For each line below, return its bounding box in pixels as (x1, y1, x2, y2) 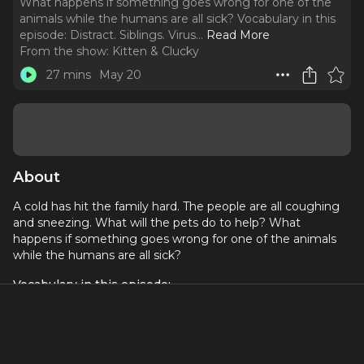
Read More (206, 28, 270, 42)
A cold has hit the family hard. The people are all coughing (13, 199, 340, 214)
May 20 (99, 67, 141, 82)
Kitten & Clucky (112, 44, 199, 58)
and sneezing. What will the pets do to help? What (13, 215, 301, 230)
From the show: (19, 44, 109, 58)
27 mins (45, 67, 91, 82)
